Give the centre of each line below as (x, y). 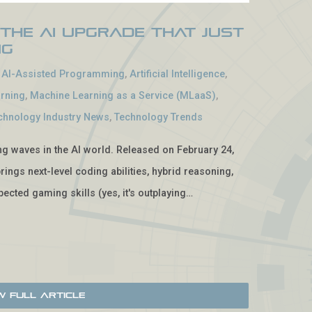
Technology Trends (159, 117)
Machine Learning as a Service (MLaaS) (123, 95)
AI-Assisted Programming (63, 74)
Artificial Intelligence (178, 74)
